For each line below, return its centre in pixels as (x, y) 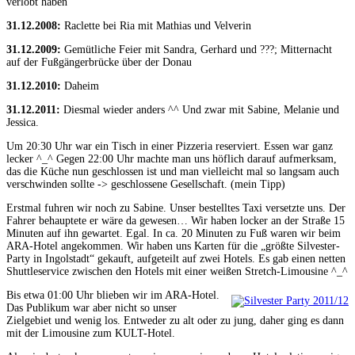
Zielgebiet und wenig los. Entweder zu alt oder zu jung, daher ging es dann (175, 321)
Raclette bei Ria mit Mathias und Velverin (156, 26)
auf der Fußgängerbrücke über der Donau (99, 63)
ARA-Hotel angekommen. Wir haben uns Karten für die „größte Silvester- (173, 246)
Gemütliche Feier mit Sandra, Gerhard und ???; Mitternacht (197, 50)
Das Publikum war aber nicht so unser (92, 308)
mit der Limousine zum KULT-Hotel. (91, 334)
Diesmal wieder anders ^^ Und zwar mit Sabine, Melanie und (200, 110)
